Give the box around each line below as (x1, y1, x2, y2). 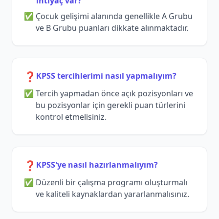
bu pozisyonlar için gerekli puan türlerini (36, 100, 185, 111)
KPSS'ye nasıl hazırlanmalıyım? (36, 159, 158, 171)
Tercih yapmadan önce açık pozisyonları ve (36, 88, 193, 99)
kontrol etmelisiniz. (36, 111, 107, 123)
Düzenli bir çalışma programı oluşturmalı (36, 177, 187, 188)
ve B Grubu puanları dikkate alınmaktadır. (36, 22, 188, 34)
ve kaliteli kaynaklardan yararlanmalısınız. (36, 189, 189, 200)
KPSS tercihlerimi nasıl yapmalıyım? (36, 70, 176, 82)
